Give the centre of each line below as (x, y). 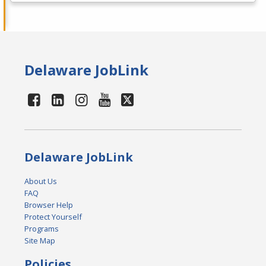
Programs (42, 229)
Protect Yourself (53, 217)
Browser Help (49, 205)
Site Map (40, 241)
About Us (41, 181)
